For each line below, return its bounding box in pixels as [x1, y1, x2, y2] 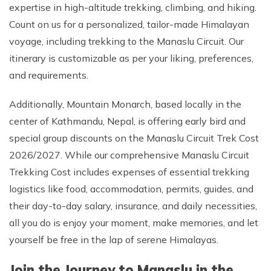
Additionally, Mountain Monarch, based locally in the [9, 98, 241, 110]
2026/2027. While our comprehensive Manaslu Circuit [9, 149, 249, 161]
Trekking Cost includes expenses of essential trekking [9, 166, 249, 178]
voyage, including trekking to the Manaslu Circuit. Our [9, 35, 244, 47]
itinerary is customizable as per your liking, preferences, [9, 52, 253, 64]
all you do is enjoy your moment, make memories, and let [9, 217, 258, 229]
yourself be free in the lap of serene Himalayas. [9, 233, 218, 246]
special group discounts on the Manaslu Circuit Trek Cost [9, 132, 259, 144]
